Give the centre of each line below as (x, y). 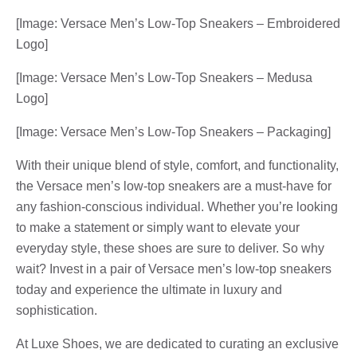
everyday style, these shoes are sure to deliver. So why (170, 248)
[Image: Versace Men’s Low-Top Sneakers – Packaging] (173, 131)
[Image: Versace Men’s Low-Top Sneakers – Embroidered (178, 23)
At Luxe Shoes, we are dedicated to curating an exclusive (177, 343)
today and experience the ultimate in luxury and (149, 289)
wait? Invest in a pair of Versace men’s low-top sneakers (174, 269)
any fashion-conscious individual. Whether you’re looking (177, 206)
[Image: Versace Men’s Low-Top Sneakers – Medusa (164, 77)
